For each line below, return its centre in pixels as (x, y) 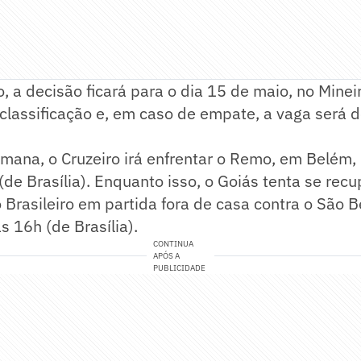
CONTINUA (174, 244)
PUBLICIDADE (180, 268)
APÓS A (167, 256)
